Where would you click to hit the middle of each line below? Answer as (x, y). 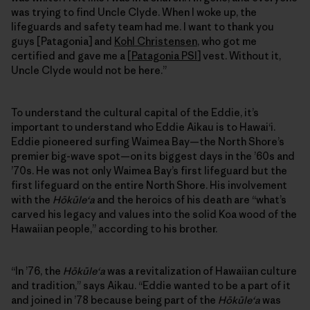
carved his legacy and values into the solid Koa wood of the (154, 214)
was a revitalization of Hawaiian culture (201, 271)
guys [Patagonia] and (63, 41)
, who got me (227, 41)
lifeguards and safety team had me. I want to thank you (143, 26)
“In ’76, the (37, 271)
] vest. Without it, (239, 55)
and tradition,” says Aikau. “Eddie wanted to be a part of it (151, 285)
